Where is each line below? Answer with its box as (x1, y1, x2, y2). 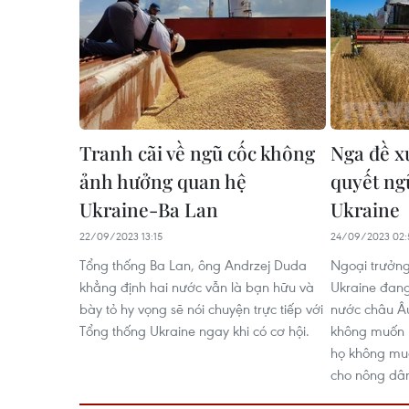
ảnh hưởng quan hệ (79, 167, 246, 194)
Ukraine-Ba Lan (79, 195, 218, 222)
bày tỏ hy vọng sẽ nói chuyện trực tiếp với (79, 299, 323, 318)
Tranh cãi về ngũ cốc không (79, 139, 315, 165)
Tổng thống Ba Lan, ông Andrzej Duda (79, 255, 307, 274)
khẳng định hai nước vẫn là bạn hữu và (79, 277, 314, 296)
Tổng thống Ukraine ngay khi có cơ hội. (79, 320, 309, 340)
